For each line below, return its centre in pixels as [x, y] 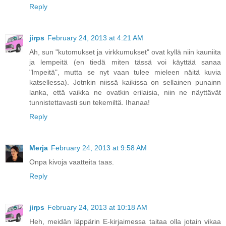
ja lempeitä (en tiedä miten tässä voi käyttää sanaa [125, 62]
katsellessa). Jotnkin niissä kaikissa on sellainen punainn [125, 82]
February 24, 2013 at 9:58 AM [99, 148]
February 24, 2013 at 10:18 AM [97, 208]
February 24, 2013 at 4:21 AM [95, 38]
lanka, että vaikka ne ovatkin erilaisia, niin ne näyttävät [125, 93]
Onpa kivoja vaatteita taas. [72, 162]
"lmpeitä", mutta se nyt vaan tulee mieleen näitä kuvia [125, 72]
